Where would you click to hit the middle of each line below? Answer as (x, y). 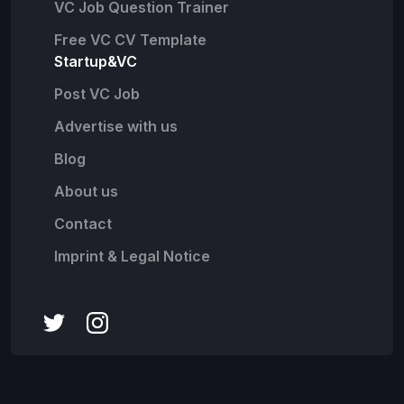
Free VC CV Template (130, 40)
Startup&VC (96, 62)
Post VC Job (97, 94)
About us (86, 192)
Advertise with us (116, 127)
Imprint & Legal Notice (132, 257)
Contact (83, 224)
